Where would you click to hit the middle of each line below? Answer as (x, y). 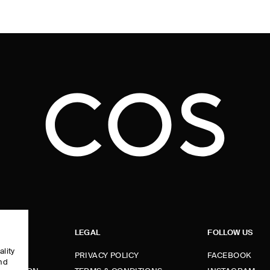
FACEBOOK (230, 256)
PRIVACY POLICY (107, 256)
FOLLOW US (230, 233)
